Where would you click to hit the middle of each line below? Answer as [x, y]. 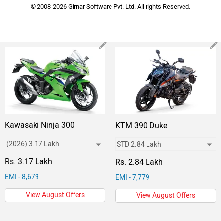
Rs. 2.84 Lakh [139, 162]
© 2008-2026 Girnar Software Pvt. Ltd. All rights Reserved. [110, 7]
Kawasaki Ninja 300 [40, 125]
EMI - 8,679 [22, 177]
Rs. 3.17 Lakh [29, 162]
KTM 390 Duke [141, 126]
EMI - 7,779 [132, 178]
